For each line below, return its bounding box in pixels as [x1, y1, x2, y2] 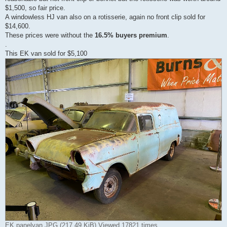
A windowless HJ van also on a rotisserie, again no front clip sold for [5, 13, 205, 21]
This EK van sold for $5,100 [5, 49, 87, 57]
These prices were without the [5, 31, 95, 39]
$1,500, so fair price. [5, 4, 65, 12]
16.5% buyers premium [95, 31, 167, 39]
